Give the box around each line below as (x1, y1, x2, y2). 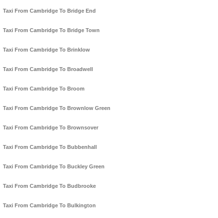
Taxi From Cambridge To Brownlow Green (3, 105, 110, 111)
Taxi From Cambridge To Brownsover (3, 125, 98, 131)
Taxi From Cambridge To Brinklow (3, 47, 90, 53)
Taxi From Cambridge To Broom (3, 86, 85, 92)
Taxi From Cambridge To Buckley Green (3, 163, 105, 170)
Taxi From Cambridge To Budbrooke (3, 183, 96, 189)
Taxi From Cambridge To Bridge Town (3, 27, 100, 34)
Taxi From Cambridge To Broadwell (3, 66, 93, 73)
